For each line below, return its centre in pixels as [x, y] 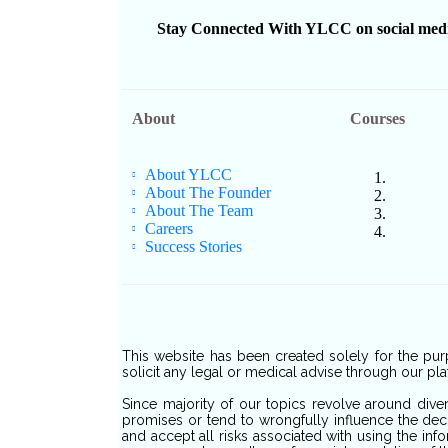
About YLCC [188, 175]
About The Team [198, 211]
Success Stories [193, 247]
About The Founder [207, 193]
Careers [168, 229]
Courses [377, 119]
